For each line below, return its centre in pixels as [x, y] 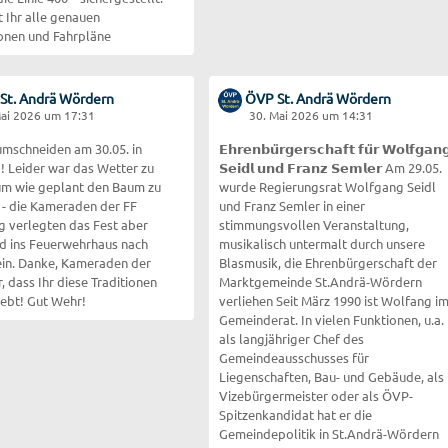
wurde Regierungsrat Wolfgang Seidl [327, 186]
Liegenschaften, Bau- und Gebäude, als [331, 376]
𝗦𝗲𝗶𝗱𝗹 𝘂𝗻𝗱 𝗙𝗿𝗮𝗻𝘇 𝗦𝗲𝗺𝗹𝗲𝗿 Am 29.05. [330, 167]
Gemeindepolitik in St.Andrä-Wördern [328, 433]
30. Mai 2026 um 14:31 [310, 114]
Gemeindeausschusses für [293, 357]
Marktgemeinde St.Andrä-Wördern [320, 281]
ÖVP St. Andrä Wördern [318, 97]
